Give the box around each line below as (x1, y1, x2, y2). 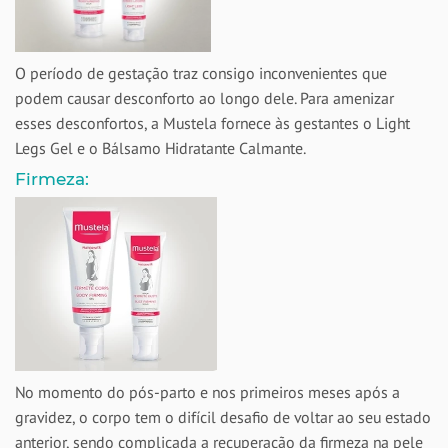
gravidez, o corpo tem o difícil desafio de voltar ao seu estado (15, 407, 431, 427)
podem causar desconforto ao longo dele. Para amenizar (15, 88, 394, 108)
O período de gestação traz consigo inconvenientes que (15, 63, 387, 83)
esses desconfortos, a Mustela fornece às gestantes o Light (15, 113, 410, 133)
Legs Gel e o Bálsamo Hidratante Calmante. (15, 138, 306, 158)
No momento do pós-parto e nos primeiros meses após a (15, 382, 400, 402)
